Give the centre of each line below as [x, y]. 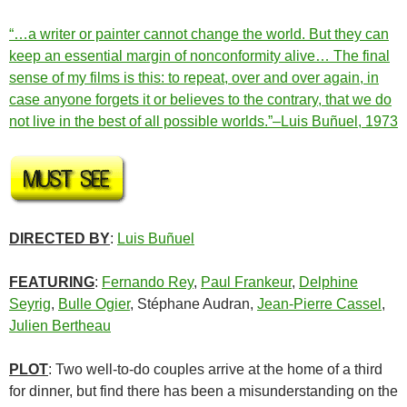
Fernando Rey [148, 283]
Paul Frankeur [246, 283]
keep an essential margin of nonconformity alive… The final [199, 56]
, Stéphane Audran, [194, 304]
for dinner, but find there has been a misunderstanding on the [203, 392]
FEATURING [52, 283]
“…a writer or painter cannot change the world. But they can [199, 35]
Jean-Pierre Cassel [319, 304]
